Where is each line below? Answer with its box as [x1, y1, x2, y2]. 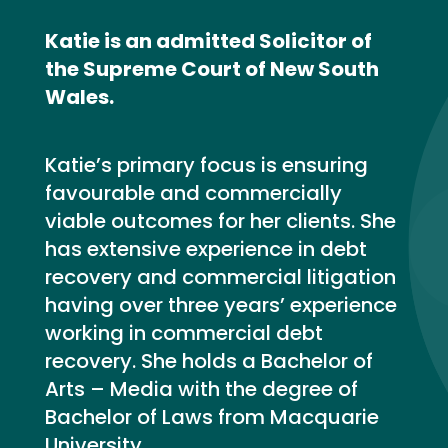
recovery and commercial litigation [44, 263, 396, 291]
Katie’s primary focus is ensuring [44, 151, 368, 179]
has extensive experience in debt [44, 235, 367, 263]
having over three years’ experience [44, 291, 397, 319]
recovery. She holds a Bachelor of [44, 347, 373, 375]
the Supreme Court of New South [44, 55, 379, 83]
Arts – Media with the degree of [44, 375, 358, 403]
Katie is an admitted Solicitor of [44, 27, 372, 55]
